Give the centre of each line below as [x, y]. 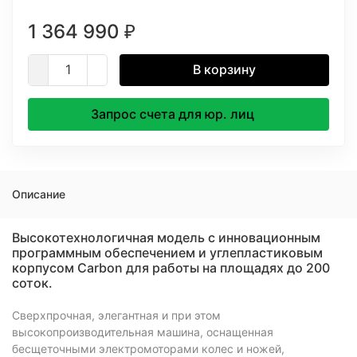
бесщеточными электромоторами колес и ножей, [148, 349]
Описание [39, 194]
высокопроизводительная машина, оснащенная [143, 332]
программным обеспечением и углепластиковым [167, 253]
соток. [32, 283]
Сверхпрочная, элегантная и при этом [116, 315]
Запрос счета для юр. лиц [172, 114]
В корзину [224, 69]
